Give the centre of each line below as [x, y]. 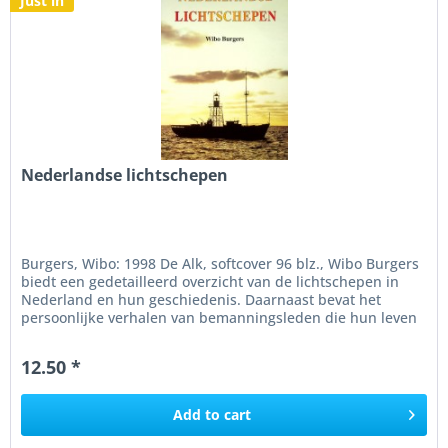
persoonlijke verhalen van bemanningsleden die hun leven [219, 317]
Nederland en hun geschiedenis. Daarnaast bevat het [201, 299]
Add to [197, 414]
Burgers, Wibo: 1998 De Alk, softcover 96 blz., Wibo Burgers [220, 263]
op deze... [54, 335]
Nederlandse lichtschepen [125, 174]
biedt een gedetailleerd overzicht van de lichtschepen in [210, 281]
